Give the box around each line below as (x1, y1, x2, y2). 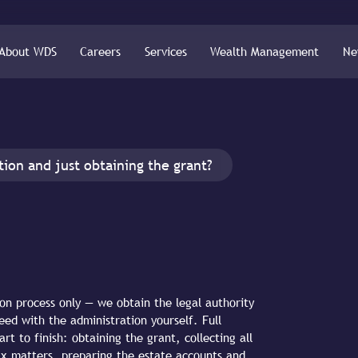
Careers (80, 45, 121, 59)
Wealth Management (210, 45, 320, 59)
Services (144, 45, 187, 59)
